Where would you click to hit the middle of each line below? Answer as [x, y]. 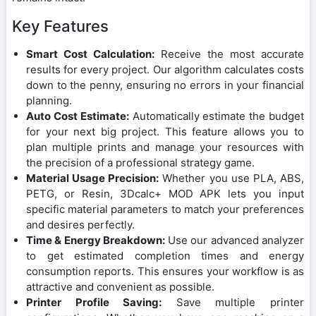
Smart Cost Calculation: [90, 54]
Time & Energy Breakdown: [96, 240]
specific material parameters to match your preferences [165, 209]
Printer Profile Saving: [94, 302]
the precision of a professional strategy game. [140, 162]
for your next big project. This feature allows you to [165, 131]
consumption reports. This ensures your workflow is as [165, 271]
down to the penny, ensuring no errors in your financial [165, 85]
